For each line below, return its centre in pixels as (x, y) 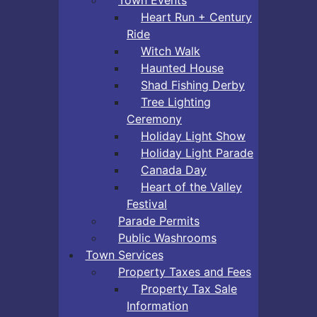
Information (157, 305)
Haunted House (182, 68)
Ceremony (154, 119)
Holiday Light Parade (197, 152)
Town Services (124, 254)
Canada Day (174, 169)
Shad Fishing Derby (193, 85)
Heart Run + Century (196, 17)
